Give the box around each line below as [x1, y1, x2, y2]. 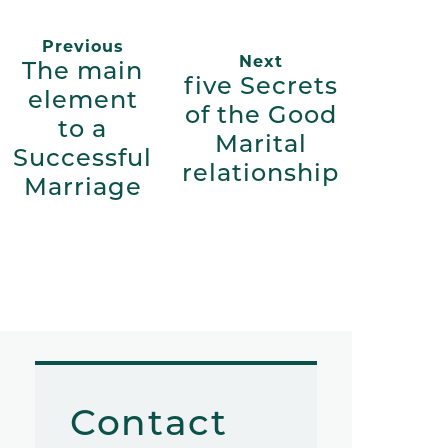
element [27, 85, 138, 115]
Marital [214, 128, 307, 158]
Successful [13, 143, 152, 173]
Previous [41, 37, 124, 57]
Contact [70, 400, 228, 445]
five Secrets [183, 70, 338, 100]
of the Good [184, 99, 337, 129]
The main [22, 56, 143, 86]
